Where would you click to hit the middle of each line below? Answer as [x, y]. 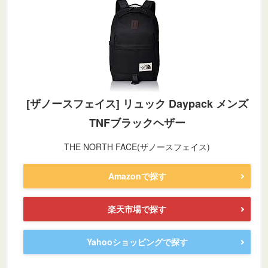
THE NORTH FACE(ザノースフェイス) [137, 147]
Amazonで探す [137, 176]
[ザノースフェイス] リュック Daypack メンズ [137, 104]
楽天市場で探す [137, 209]
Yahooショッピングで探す [137, 242]
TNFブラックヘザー [137, 123]
